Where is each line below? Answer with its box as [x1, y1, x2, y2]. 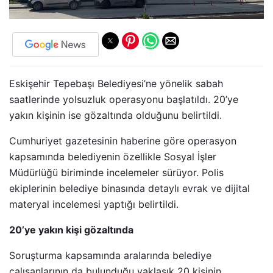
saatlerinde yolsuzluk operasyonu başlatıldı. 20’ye [9, 93, 238, 106]
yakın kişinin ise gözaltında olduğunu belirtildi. [9, 109, 222, 122]
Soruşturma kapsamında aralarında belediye [9, 249, 211, 262]
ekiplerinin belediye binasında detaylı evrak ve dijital [9, 182, 250, 195]
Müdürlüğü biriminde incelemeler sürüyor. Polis [9, 166, 224, 179]
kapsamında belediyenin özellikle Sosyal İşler [9, 151, 216, 163]
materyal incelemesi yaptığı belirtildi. [9, 198, 179, 211]
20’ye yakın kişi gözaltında [9, 224, 133, 236]
